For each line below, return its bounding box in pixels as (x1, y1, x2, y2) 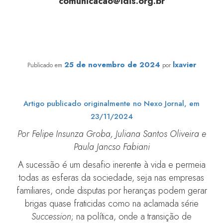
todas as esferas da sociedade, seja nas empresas (19, 171, 204, 184)
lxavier (172, 59, 196, 70)
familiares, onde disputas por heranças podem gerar (16, 184, 207, 197)
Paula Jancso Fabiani (73, 140, 150, 153)
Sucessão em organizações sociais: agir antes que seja (18, 33, 205, 44)
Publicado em (27, 60, 64, 70)
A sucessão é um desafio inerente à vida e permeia (17, 158, 206, 171)
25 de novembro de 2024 (64, 59, 160, 70)
